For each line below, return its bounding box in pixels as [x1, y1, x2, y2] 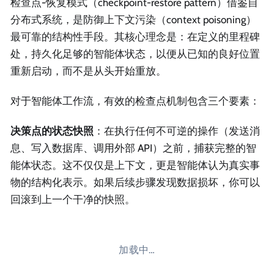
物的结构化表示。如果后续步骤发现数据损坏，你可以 [10, 176, 260, 189]
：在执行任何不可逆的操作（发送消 [94, 125, 260, 138]
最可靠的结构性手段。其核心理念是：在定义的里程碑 [10, 30, 260, 43]
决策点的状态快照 [10, 125, 94, 138]
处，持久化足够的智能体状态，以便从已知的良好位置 [10, 47, 260, 60]
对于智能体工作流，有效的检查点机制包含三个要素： [10, 94, 260, 107]
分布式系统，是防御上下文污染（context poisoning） [10, 13, 256, 26]
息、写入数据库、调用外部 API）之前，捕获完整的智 [10, 142, 256, 155]
